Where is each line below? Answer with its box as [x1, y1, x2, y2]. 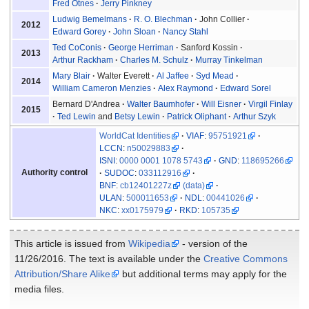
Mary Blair [52, 70, 91, 81]
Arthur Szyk [233, 111, 277, 121]
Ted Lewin [57, 111, 97, 121]
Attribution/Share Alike [14, 268, 110, 280]
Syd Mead [196, 70, 235, 81]
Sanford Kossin [181, 42, 239, 52]
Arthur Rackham [52, 54, 114, 65]
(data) [183, 180, 206, 190]
